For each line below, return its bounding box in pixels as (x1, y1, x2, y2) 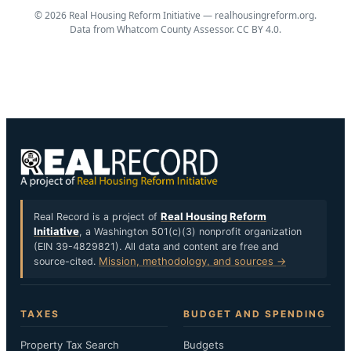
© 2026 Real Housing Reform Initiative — (34, 9, 215, 22)
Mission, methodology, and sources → (99, 255, 286, 267)
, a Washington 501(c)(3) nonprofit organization (79, 226, 302, 237)
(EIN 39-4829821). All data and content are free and (34, 241, 279, 252)
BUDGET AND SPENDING (183, 308, 326, 320)
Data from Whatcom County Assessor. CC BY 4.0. (70, 23, 281, 36)
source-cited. (34, 255, 99, 267)
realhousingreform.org (215, 9, 314, 22)
